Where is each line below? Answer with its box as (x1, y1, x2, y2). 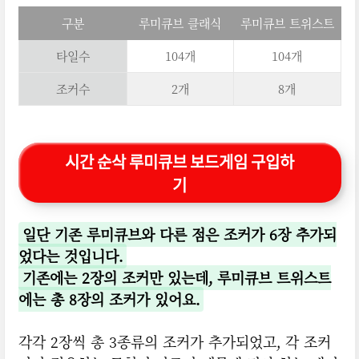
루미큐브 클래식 (139, 14, 222, 32)
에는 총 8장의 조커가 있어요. (18, 288, 200, 310)
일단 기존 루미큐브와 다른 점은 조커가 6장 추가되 (22, 224, 337, 245)
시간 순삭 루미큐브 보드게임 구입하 (65, 149, 295, 173)
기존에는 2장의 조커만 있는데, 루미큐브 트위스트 (22, 267, 331, 288)
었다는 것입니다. (18, 245, 123, 267)
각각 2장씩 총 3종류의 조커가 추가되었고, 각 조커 (18, 331, 331, 353)
